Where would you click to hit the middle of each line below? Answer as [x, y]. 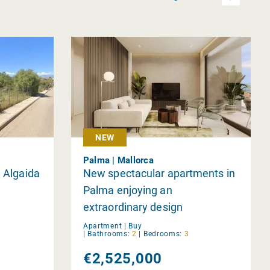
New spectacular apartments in [159, 173]
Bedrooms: [163, 234]
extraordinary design [133, 207]
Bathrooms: [109, 234]
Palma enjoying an [127, 190]
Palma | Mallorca [118, 160]
